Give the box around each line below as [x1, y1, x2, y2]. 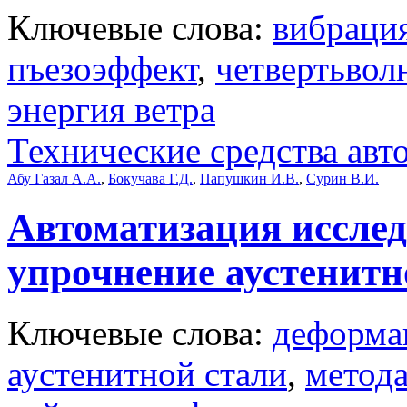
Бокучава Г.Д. [108, 170, 193, 186]
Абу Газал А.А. [7, 170, 101, 186]
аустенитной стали [7, 353, 287, 393]
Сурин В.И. [306, 170, 379, 186]
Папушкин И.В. [200, 170, 299, 186]
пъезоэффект [7, 48, 197, 88]
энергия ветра [7, 89, 215, 129]
